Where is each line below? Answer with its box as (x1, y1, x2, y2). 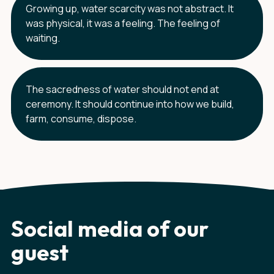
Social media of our (11, 215, 209, 242)
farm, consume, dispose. (26, 112, 136, 125)
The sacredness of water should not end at (26, 83, 219, 96)
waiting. (26, 31, 60, 45)
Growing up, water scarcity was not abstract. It (26, 2, 234, 15)
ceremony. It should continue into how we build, (26, 97, 234, 111)
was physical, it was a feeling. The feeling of (26, 17, 220, 30)
